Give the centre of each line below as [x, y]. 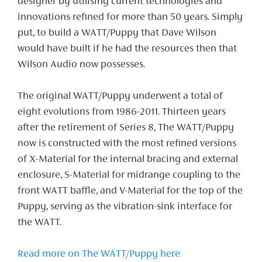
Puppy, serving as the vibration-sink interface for [125, 207]
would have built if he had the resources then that [127, 49]
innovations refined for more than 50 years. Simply [130, 17]
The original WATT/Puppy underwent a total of [120, 96]
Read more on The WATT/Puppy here [99, 254]
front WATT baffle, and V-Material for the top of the [130, 191]
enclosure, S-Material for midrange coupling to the [129, 175]
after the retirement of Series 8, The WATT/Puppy [126, 128]
